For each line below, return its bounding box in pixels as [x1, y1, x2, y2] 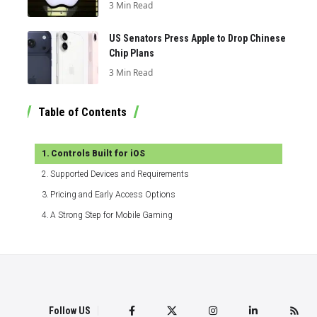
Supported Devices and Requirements [50, 168, 190, 179]
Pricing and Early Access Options [50, 189, 176, 200]
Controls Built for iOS [51, 148, 146, 158]
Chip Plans [109, 47, 154, 59]
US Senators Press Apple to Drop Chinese [109, 32, 286, 44]
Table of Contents [38, 105, 127, 119]
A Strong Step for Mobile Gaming [50, 209, 173, 220]
